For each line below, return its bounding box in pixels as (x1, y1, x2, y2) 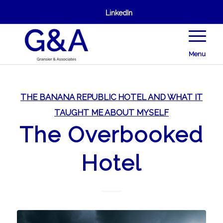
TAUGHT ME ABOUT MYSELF (54, 108, 169, 117)
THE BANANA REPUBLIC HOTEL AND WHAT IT (20, 92, 203, 102)
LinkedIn (105, 9, 132, 17)
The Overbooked (19, 122, 204, 147)
